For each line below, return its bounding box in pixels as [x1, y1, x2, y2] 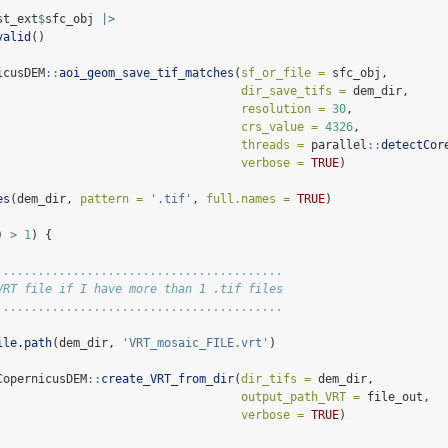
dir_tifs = [241, 372, 311, 387]
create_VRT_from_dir [101, 372, 234, 387]
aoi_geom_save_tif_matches [59, 66, 234, 81]
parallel [304, 138, 367, 153]
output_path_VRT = [241, 390, 360, 405]
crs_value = [241, 120, 318, 135]
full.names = [206, 192, 290, 207]
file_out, [360, 390, 430, 405]
